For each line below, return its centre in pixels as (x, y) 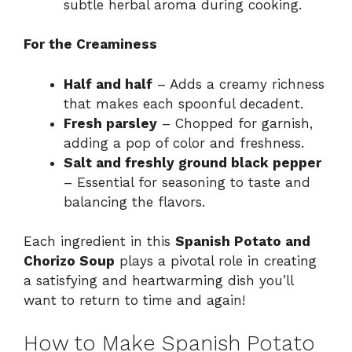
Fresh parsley (110, 123)
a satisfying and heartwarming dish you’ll (158, 281)
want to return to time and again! (134, 301)
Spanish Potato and (243, 242)
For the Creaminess (90, 44)
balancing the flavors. (134, 202)
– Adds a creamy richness (238, 84)
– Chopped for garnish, (235, 123)
